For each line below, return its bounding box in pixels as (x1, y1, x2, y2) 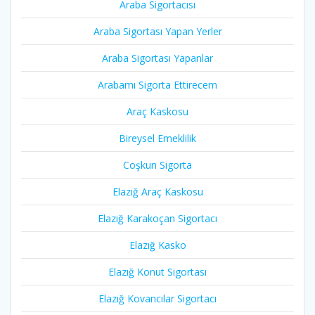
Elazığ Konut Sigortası (108, 265, 207, 279)
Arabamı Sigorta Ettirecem (98, 78, 217, 92)
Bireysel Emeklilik (119, 131, 196, 146)
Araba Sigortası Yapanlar (102, 51, 213, 65)
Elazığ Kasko (129, 238, 186, 252)
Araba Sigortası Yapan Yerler (93, 25, 222, 39)
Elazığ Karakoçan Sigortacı (98, 212, 217, 226)
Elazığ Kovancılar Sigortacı (98, 292, 217, 306)
